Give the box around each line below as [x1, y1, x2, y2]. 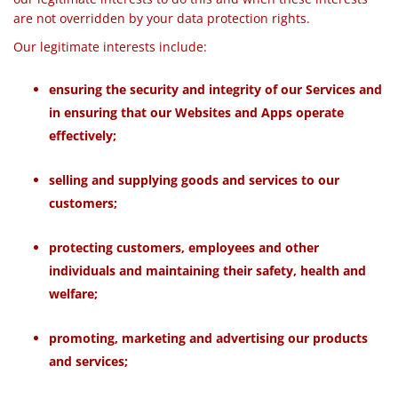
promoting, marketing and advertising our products [49, 330, 368, 346]
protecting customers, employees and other [49, 239, 319, 256]
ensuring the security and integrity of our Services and [49, 81, 382, 98]
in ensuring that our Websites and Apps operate [49, 104, 344, 121]
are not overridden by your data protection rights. [13, 10, 310, 27]
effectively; [49, 127, 116, 144]
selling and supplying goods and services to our [49, 171, 339, 188]
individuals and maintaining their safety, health [49, 262, 343, 279]
